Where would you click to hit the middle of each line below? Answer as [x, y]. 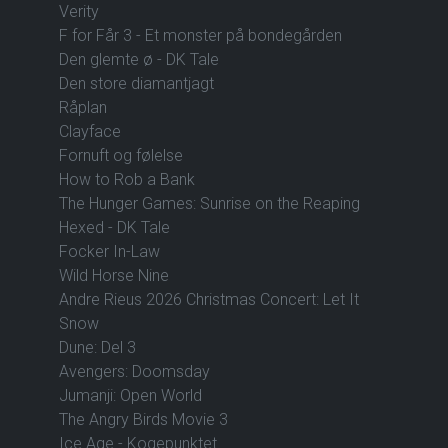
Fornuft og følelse [121, 155]
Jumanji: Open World [130, 395]
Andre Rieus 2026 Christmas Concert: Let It [209, 299]
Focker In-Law [109, 251]
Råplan [83, 107]
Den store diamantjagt [136, 83]
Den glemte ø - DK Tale [139, 59]
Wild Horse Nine [114, 275]
